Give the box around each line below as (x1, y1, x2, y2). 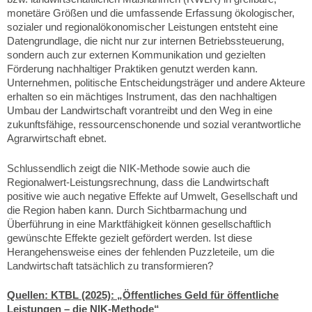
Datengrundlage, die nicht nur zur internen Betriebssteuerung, (7, 35, 284, 47)
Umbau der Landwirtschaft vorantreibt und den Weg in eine (7, 104, 272, 116)
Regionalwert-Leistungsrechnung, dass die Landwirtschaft (7, 175, 269, 188)
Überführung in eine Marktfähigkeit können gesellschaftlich (7, 217, 271, 230)
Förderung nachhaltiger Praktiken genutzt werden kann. (7, 63, 258, 75)
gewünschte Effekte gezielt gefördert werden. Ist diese (7, 231, 252, 244)
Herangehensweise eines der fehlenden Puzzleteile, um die (7, 245, 274, 258)
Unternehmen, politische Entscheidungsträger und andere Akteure (7, 77, 305, 88)
